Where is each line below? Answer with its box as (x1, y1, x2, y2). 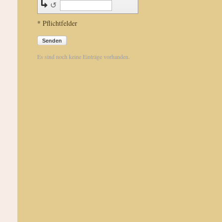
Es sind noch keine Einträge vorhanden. (37, 53, 130, 60)
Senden (42, 38, 62, 44)
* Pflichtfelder (37, 18, 77, 28)
